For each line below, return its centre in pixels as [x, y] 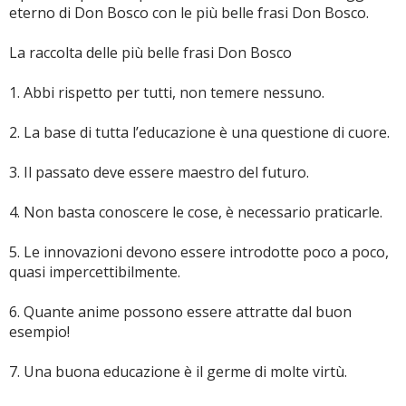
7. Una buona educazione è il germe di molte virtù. [178, 372]
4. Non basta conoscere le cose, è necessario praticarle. [196, 212]
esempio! [39, 332]
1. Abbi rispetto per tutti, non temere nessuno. [167, 92]
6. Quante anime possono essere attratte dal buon [180, 312]
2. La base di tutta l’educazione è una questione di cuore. [199, 132]
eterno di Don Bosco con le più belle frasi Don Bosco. [189, 13]
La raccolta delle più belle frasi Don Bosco [150, 53]
